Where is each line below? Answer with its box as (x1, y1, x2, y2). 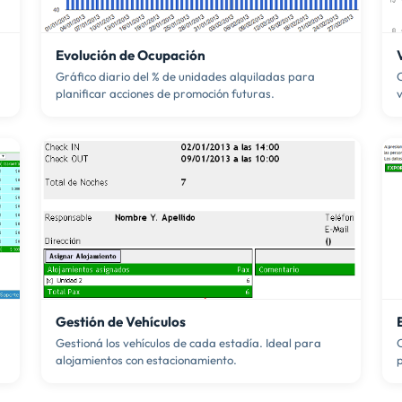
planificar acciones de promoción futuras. (56, 85, 275, 100)
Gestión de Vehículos (56, 312, 186, 330)
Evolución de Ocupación (56, 47, 205, 65)
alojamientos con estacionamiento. (56, 352, 237, 367)
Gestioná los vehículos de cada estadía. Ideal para (56, 335, 321, 350)
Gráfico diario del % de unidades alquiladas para (56, 68, 315, 83)
